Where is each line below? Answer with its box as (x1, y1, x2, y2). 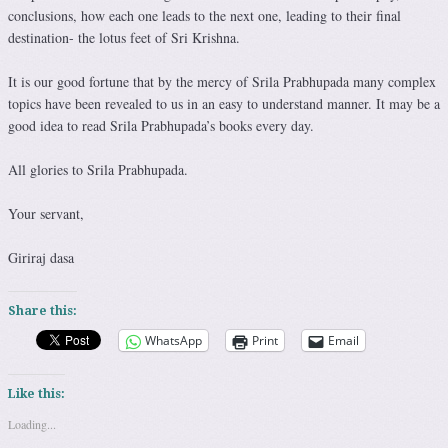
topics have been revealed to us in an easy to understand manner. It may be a (8, 94, 440, 114)
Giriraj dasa (8, 248, 74, 268)
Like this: (8, 387, 65, 402)
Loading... (8, 416, 56, 433)
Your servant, (8, 204, 84, 224)
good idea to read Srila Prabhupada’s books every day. (8, 116, 314, 136)
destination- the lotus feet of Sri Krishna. (8, 28, 240, 48)
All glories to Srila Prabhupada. (8, 160, 188, 180)
